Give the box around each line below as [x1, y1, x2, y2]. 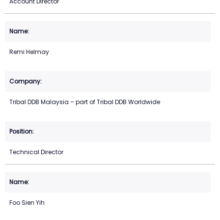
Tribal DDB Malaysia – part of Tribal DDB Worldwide [9, 98, 160, 107]
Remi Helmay [9, 48, 49, 56]
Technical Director [9, 148, 63, 157]
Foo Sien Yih [9, 198, 45, 207]
